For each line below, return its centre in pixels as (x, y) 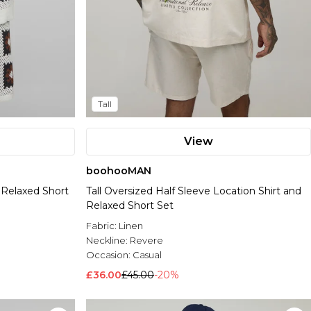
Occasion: (109, 255)
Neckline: (108, 241)
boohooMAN (119, 171)
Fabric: (102, 226)
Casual (147, 255)
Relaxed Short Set (130, 206)
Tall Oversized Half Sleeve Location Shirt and (194, 191)
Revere (146, 241)
